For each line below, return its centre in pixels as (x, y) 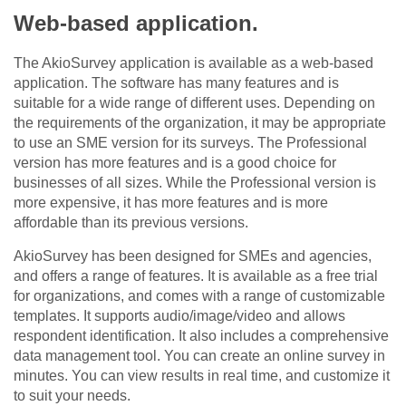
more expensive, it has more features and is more (171, 203)
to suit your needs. (72, 396)
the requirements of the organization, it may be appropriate (200, 123)
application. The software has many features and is (176, 83)
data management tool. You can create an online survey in (199, 356)
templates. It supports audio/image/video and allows (179, 316)
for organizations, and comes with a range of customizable (199, 296)
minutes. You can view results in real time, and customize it (202, 376)
